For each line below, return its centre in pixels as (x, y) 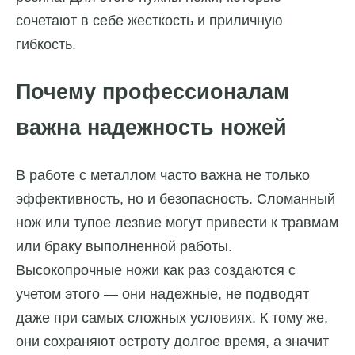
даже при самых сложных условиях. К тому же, (172, 318)
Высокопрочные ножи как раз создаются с (156, 271)
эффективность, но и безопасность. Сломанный (176, 199)
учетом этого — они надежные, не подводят (162, 294)
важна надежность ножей (151, 127)
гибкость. (46, 45)
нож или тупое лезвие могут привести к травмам (177, 223)
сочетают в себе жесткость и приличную (149, 21)
